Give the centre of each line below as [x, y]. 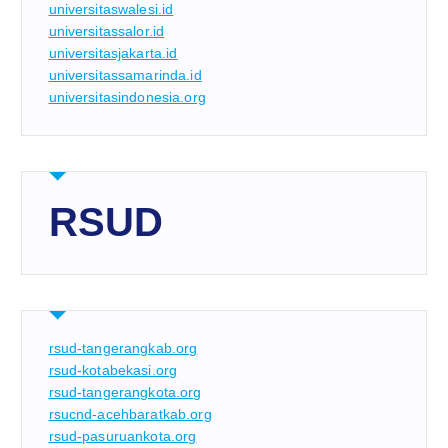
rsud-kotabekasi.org [113, 370]
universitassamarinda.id [125, 75]
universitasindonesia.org [127, 97]
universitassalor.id [106, 31]
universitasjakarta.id [113, 53]
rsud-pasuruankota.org [122, 436]
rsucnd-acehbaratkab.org [130, 414]
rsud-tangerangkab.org [123, 348]
